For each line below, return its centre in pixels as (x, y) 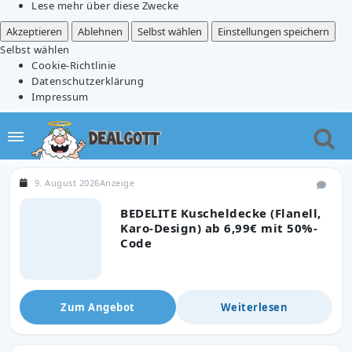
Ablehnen (100, 31)
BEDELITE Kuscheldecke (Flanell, (221, 213)
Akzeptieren (34, 31)
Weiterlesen (254, 307)
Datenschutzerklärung (88, 81)
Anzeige (117, 182)
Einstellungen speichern (273, 31)
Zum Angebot (98, 307)
